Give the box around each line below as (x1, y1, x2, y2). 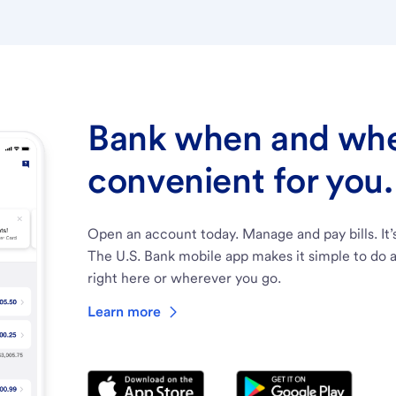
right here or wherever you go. (88, 269, 282, 286)
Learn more (88, 302, 162, 320)
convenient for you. (88, 158, 393, 202)
